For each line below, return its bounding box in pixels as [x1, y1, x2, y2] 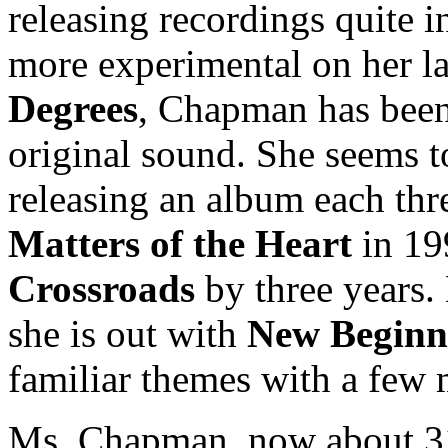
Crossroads [8, 267, 195, 310]
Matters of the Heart [8, 222, 352, 265]
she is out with [8, 312, 247, 355]
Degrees [8, 87, 138, 130]
